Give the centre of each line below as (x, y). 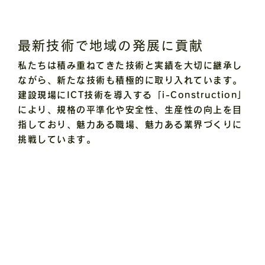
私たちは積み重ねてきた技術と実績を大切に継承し (130, 66)
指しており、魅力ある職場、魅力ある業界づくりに (130, 125)
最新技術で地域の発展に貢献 (111, 46)
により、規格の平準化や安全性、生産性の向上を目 (130, 110)
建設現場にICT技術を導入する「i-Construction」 (132, 95)
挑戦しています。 (57, 140)
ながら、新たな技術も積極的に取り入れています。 (130, 80)
